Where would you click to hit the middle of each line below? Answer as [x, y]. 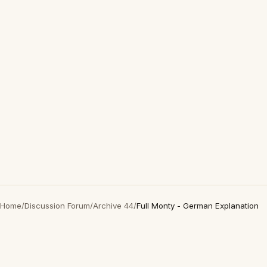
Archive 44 [113, 206]
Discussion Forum [57, 206]
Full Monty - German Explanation [198, 206]
